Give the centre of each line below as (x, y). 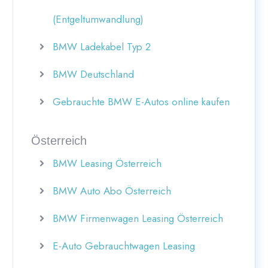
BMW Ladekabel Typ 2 (102, 46)
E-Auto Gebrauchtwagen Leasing (124, 246)
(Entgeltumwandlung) (98, 19)
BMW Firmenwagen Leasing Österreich (138, 218)
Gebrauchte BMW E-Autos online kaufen (141, 101)
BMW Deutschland (93, 74)
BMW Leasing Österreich (107, 163)
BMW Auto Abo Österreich (112, 191)
